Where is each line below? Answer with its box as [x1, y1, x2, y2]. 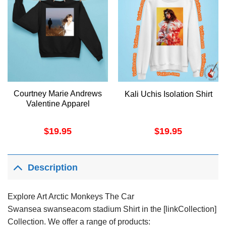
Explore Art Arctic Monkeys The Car [8, 192, 134, 201]
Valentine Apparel [26, 99, 90, 108]
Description [28, 162, 78, 173]
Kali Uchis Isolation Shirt [124, 90, 212, 99]
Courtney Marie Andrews [14, 89, 102, 98]
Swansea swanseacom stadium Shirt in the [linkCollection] [8, 204, 216, 213]
